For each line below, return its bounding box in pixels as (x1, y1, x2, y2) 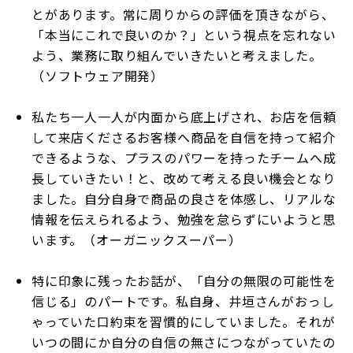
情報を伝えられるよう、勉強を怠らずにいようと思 (32, 210, 336, 229)
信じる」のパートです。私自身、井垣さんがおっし (32, 292, 335, 310)
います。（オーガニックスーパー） (32, 230, 242, 249)
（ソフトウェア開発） (32, 66, 165, 85)
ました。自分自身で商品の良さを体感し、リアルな (32, 189, 336, 208)
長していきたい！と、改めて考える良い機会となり (32, 169, 336, 188)
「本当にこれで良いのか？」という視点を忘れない (32, 25, 336, 44)
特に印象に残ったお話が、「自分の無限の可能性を (32, 271, 336, 290)
